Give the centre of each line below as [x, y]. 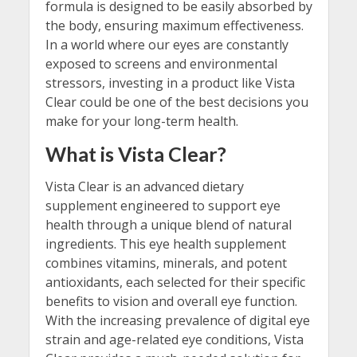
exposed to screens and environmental [161, 63]
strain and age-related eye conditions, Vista [174, 339]
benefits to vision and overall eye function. [171, 301]
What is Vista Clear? [135, 154]
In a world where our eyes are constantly [167, 44]
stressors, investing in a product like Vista [170, 82]
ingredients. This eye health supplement [165, 243]
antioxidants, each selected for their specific [175, 282]
